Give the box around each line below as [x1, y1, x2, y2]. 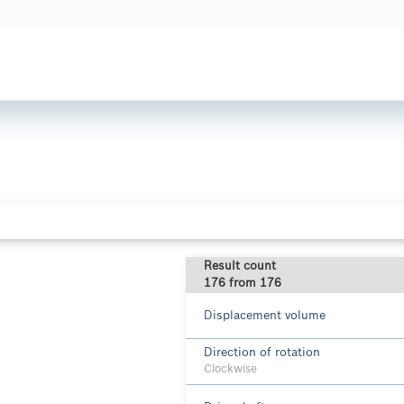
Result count [204, 261, 276, 272]
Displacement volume [204, 309, 326, 322]
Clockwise [204, 364, 257, 375]
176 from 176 [204, 278, 281, 289]
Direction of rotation [204, 347, 320, 359]
